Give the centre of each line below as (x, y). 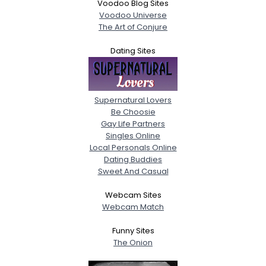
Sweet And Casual (133, 171)
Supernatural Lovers (133, 100)
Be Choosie (133, 112)
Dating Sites (133, 51)
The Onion (133, 243)
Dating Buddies (133, 159)
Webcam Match (133, 207)
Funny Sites (133, 231)
